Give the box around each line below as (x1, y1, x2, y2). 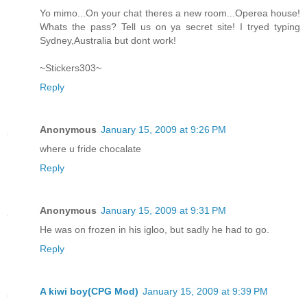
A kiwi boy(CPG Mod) (40, 286, 138, 297)
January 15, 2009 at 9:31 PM (101, 205, 226, 217)
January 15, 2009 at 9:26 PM (101, 124, 226, 136)
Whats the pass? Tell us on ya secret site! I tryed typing (40, 21, 300, 33)
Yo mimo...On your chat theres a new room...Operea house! (40, 8, 300, 19)
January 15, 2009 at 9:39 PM (143, 286, 268, 297)
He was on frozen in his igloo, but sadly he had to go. (40, 224, 269, 236)
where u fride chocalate (40, 143, 141, 155)
